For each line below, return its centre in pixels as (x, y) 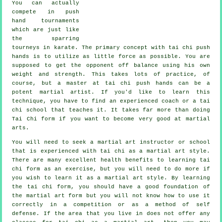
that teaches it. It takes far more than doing (129, 110)
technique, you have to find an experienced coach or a (106, 101)
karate (64, 47)
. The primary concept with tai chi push (142, 47)
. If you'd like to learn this (150, 92)
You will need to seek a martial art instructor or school (111, 142)
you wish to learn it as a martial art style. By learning (111, 178)
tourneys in (33, 47)
